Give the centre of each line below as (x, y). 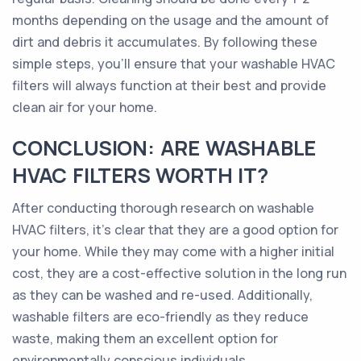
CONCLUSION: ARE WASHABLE (164, 148)
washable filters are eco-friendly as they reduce (160, 317)
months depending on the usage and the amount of (170, 20)
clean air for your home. (85, 107)
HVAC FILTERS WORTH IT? (140, 175)
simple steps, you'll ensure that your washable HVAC (174, 64)
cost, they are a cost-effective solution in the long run (179, 273)
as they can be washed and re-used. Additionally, (162, 295)
